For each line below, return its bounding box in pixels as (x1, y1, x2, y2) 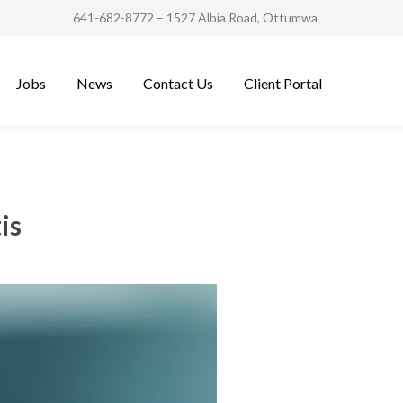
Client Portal (244, 74, 322, 92)
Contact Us (143, 74, 213, 92)
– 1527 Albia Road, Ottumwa (154, 10, 318, 25)
